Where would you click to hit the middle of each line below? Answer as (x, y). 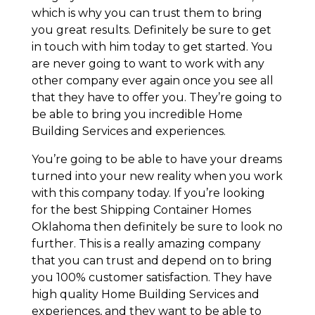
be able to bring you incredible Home (137, 115)
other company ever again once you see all (152, 81)
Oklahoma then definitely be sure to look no (157, 227)
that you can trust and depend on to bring (152, 261)
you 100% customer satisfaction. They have (152, 278)
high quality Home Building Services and (145, 295)
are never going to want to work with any (148, 64)
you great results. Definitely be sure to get (151, 30)
